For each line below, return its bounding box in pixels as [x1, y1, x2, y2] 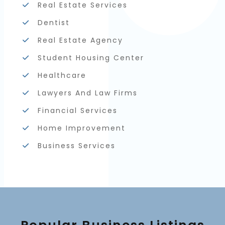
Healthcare [37, 70, 86, 80]
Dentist [37, 17, 70, 28]
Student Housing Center [37, 52, 144, 63]
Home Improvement [37, 123, 126, 133]
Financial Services [37, 105, 118, 116]
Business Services [37, 140, 116, 151]
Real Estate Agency [37, 35, 123, 45]
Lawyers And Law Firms [37, 87, 138, 98]
